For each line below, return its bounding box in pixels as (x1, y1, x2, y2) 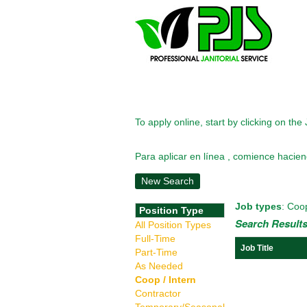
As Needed (135, 260, 183, 271)
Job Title (241, 243, 273, 252)
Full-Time (135, 233, 175, 244)
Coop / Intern (135, 274, 196, 285)
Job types (235, 201, 282, 212)
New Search (141, 175, 194, 186)
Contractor (135, 288, 181, 299)
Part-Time (135, 247, 177, 258)
